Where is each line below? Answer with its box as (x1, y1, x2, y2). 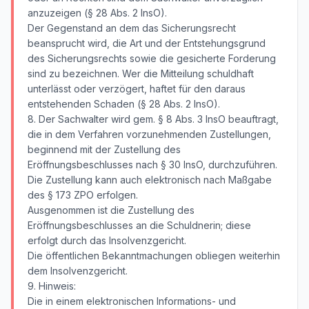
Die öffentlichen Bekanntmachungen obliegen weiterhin (28, 250, 280, 261)
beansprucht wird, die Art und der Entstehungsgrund (28, 37, 266, 49)
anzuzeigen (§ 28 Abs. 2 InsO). (28, 7, 167, 19)
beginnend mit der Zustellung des (28, 143, 181, 155)
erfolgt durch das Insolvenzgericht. (28, 235, 186, 246)
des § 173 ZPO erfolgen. (28, 189, 138, 201)
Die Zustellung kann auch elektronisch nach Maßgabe (28, 174, 272, 186)
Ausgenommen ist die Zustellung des (28, 204, 195, 216)
